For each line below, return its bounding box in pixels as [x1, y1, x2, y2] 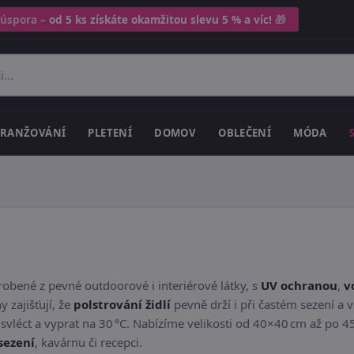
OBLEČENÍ [218, 126, 272, 140]
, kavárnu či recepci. [35, 334, 142, 350]
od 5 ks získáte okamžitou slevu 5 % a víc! [49, 12, 272, 27]
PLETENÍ [88, 126, 133, 140]
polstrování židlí [73, 296, 171, 312]
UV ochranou [261, 277, 337, 293]
